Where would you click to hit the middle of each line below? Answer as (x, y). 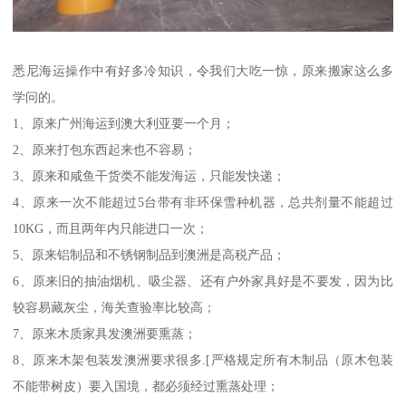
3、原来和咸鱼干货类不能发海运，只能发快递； (150, 175)
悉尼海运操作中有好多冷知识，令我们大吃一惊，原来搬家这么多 (203, 70)
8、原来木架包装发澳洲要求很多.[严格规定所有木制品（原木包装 (203, 359)
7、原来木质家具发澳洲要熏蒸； (105, 333)
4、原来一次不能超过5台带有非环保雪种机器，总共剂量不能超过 (203, 202)
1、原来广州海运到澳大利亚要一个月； (124, 123)
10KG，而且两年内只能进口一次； (111, 228)
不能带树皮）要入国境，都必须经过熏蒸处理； (146, 386)
